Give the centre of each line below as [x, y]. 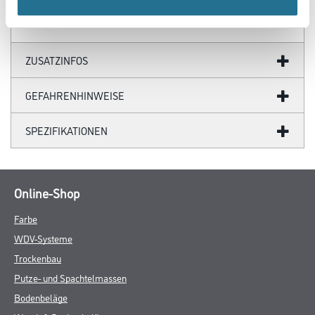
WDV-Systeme [43, 238]
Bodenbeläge [41, 297]
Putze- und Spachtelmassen [70, 277]
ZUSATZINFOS [57, 60]
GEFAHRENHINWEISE [75, 95]
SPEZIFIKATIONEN [66, 130]
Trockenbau [38, 257]
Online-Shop [47, 192]
